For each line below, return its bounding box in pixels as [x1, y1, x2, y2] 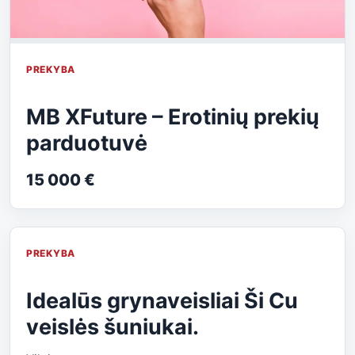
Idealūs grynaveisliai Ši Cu [26, 287, 298, 314]
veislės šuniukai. [26, 313, 199, 340]
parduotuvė [26, 129, 147, 156]
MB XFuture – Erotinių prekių [26, 103, 319, 130]
